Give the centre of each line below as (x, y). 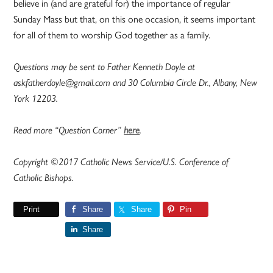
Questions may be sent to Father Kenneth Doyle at (105, 67)
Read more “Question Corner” (69, 130)
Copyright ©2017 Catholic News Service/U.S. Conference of (121, 162)
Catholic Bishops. (44, 178)
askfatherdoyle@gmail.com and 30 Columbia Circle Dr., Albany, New (136, 83)
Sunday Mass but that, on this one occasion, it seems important (135, 19)
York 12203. (36, 99)
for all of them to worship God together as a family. (112, 35)
